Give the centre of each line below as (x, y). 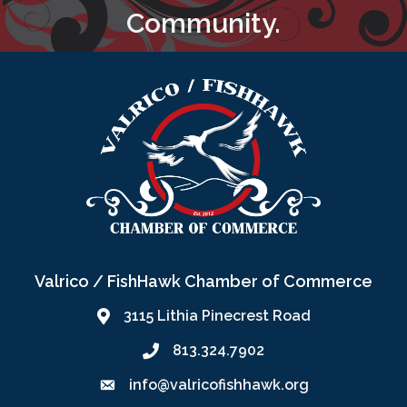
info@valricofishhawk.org (218, 384)
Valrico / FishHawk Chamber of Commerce (203, 281)
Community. (203, 23)
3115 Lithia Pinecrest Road (217, 315)
